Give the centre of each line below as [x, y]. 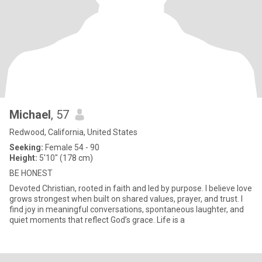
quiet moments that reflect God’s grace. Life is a [97, 220]
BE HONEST [31, 173]
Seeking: [26, 147]
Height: [23, 158]
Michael [30, 115]
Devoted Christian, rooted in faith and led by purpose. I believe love [131, 188]
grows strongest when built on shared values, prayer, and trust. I [126, 199]
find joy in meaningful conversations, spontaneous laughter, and [127, 209]
